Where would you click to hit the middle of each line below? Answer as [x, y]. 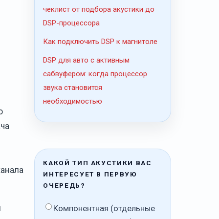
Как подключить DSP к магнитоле [100, 42]
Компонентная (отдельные [104, 209]
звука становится [73, 88]
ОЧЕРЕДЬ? [64, 186]
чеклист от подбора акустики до [99, 10]
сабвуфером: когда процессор [95, 74]
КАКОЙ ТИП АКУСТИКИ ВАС [98, 163]
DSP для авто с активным [87, 60]
